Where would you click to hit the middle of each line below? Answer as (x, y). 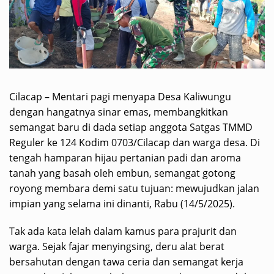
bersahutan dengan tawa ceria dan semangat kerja (126, 262)
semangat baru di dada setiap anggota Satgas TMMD (131, 128)
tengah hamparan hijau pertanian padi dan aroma (125, 158)
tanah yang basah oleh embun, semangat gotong (122, 173)
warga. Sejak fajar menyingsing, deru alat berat (117, 247)
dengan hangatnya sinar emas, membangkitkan (119, 112)
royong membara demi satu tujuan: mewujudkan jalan (134, 189)
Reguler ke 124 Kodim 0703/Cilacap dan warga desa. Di (135, 143)
